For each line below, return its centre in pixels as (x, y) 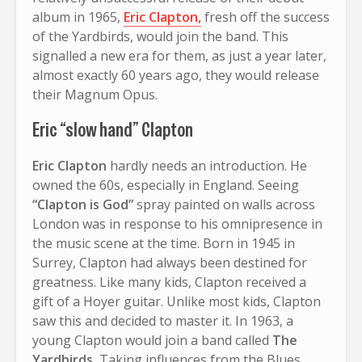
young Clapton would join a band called (151, 340)
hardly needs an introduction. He (207, 165)
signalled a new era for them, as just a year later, (179, 55)
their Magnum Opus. (95, 94)
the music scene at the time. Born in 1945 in (164, 243)
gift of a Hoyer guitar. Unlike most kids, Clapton (177, 301)
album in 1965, (78, 17)
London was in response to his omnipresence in (177, 223)
